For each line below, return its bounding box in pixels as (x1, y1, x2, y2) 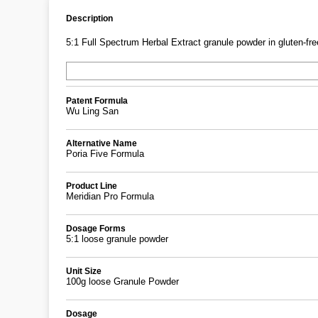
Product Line (66, 180, 117, 190)
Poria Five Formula (66, 148, 144, 159)
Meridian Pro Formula (66, 190, 154, 202)
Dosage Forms (66, 224, 126, 234)
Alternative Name (66, 138, 137, 148)
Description (66, 13, 113, 23)
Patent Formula (66, 95, 128, 105)
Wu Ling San (66, 105, 119, 116)
